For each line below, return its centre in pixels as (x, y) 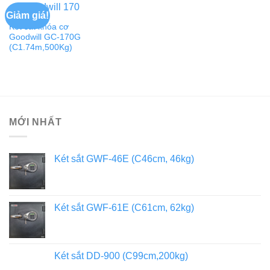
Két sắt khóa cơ (39, 27)
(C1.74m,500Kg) (40, 47)
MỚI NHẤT (36, 122)
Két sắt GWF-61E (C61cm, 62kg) (124, 208)
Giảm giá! (28, 15)
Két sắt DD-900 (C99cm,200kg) (121, 256)
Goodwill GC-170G (45, 37)
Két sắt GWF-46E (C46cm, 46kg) (124, 159)
